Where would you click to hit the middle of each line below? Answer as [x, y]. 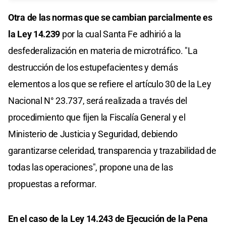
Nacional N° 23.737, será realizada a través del [98, 101]
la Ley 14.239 [34, 34]
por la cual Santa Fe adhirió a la [121, 34]
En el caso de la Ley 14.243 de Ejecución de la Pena [108, 219]
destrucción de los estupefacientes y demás [93, 68]
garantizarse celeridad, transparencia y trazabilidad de [112, 151]
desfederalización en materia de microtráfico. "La [103, 51]
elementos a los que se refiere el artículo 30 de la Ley [110, 84]
